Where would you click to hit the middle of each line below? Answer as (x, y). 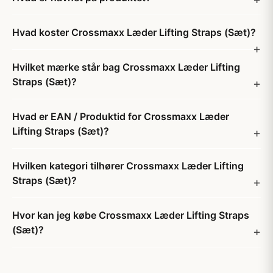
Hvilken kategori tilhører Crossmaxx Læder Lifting (128, 166)
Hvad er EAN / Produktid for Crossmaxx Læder (121, 116)
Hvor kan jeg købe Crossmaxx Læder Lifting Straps (131, 215)
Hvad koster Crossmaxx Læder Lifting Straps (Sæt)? (134, 32)
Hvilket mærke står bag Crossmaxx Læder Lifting (126, 67)
